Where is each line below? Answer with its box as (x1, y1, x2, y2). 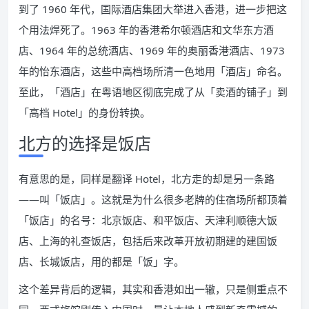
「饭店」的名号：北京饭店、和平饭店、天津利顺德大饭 (19, 213, 277, 228)
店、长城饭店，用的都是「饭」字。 (19, 255, 184, 269)
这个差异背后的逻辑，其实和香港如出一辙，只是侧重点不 (19, 282, 288, 297)
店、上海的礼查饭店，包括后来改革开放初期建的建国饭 (19, 234, 277, 248)
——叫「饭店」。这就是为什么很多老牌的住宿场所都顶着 (19, 192, 288, 207)
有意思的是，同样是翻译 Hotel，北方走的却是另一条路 (19, 172, 275, 186)
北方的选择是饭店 (19, 132, 151, 155)
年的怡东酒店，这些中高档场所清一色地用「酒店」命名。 (19, 64, 288, 79)
